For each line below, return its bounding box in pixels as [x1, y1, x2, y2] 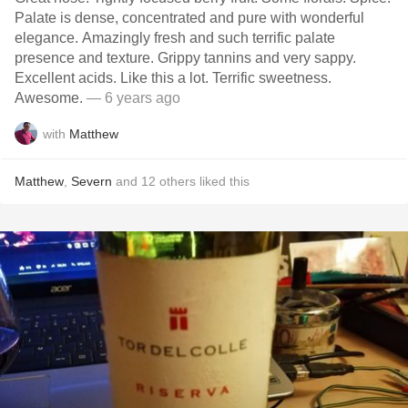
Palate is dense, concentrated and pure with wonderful [15, 10, 364, 25]
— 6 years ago [87, 90, 180, 106]
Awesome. [15, 90, 87, 106]
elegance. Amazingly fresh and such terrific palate [15, 30, 335, 46]
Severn [71, 174, 112, 189]
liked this [196, 174, 250, 189]
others [159, 174, 196, 189]
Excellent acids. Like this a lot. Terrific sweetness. [15, 70, 331, 86]
